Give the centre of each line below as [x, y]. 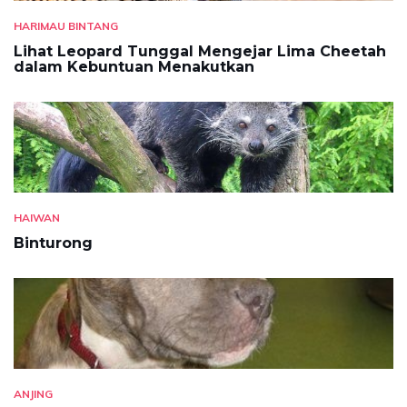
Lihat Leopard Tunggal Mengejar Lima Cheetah [200, 52]
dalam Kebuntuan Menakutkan [134, 67]
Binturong [53, 243]
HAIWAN [37, 218]
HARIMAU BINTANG [66, 26]
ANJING [33, 394]
